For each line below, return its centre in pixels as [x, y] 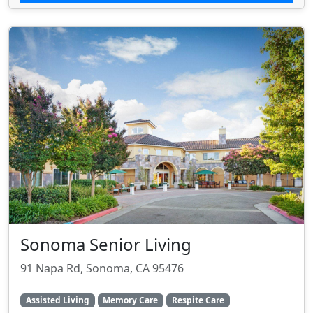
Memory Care [131, 300]
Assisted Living [57, 300]
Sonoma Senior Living [106, 244]
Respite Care [198, 300]
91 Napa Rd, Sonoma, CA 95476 [102, 268]
